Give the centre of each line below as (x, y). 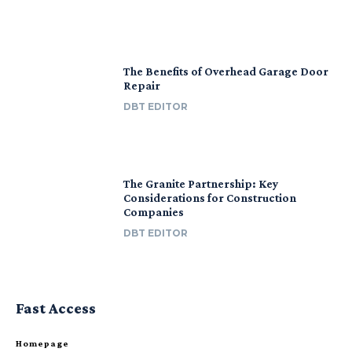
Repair (142, 86)
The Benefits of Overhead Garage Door (226, 72)
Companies (154, 212)
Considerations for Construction (210, 198)
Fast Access (56, 308)
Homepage (42, 344)
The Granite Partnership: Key (201, 183)
